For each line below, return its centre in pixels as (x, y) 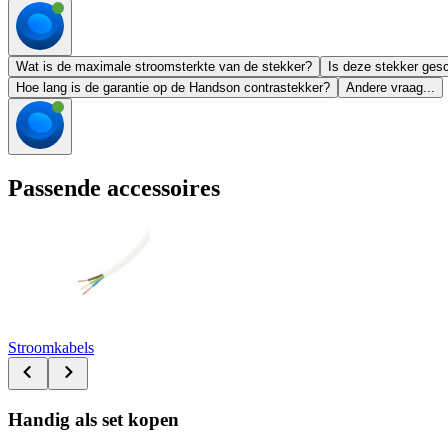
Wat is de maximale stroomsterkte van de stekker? (164, 67)
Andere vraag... (390, 88)
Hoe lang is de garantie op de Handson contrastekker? (173, 88)
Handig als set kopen (93, 419)
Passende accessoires (114, 188)
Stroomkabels (51, 347)
